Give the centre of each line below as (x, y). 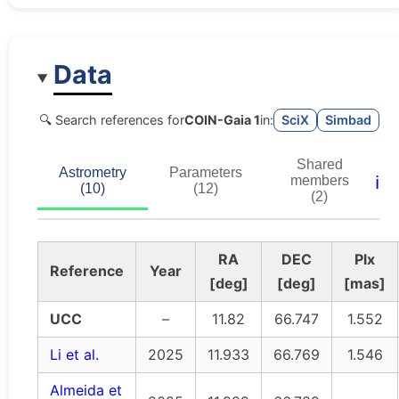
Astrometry (93, 173)
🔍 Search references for (112, 119)
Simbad (348, 119)
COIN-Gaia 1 (222, 119)
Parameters (206, 173)
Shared (319, 165)
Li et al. (74, 355)
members (319, 181)
